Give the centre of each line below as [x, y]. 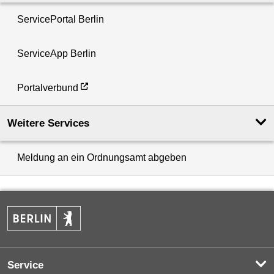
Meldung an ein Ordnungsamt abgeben [102, 158]
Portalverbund [48, 88]
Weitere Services [48, 124]
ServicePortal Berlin [61, 20]
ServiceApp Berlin [57, 54]
